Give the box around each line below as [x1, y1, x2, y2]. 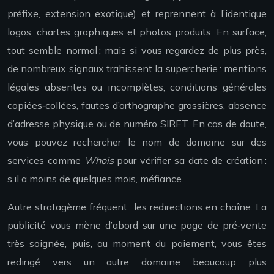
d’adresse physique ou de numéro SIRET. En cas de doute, [7, 117, 267, 130]
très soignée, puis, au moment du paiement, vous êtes [7, 237, 267, 250]
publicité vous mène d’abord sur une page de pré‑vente [7, 219, 267, 232]
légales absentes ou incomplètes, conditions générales [7, 81, 267, 94]
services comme [7, 154, 84, 167]
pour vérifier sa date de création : [113, 154, 267, 167]
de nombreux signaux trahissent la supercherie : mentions [7, 62, 267, 75]
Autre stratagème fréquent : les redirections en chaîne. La [7, 201, 267, 213]
